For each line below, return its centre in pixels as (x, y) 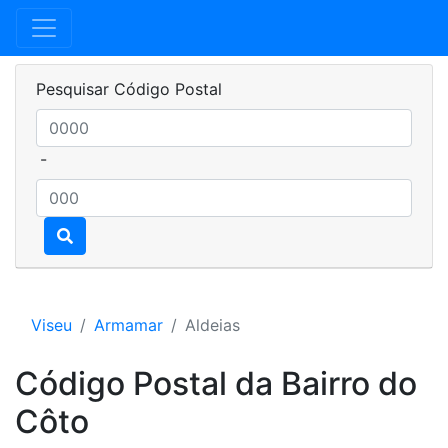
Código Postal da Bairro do (216, 383)
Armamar (128, 325)
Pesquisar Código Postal (129, 89)
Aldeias (212, 325)
